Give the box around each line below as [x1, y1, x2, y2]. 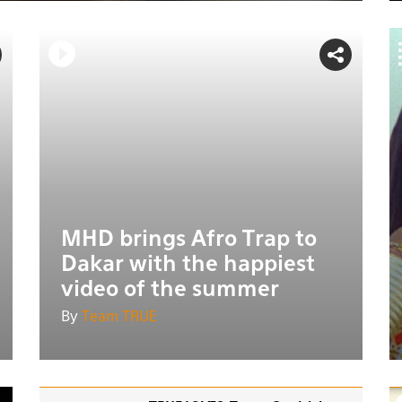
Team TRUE [82, 310, 157, 325]
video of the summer [61, 278, 279, 301]
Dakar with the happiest [61, 253, 315, 275]
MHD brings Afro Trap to [61, 228, 317, 250]
